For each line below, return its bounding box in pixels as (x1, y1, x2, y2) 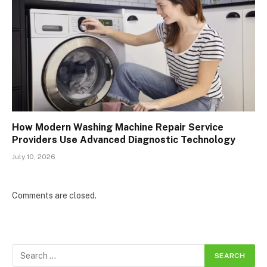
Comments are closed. (12, 190, 97, 200)
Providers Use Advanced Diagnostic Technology (12, 133, 235, 145)
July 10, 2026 (12, 152, 55, 161)
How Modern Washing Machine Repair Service (12, 121, 223, 133)
